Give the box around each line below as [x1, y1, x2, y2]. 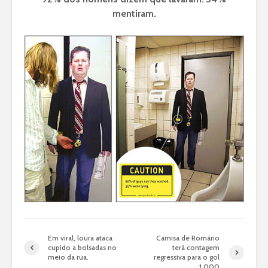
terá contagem [172, 243, 220, 252]
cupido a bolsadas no [48, 243, 117, 252]
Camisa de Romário [156, 233, 220, 243]
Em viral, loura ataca [48, 233, 112, 243]
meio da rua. [48, 252, 89, 262]
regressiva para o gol [154, 252, 220, 262]
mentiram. [112, 7, 156, 19]
